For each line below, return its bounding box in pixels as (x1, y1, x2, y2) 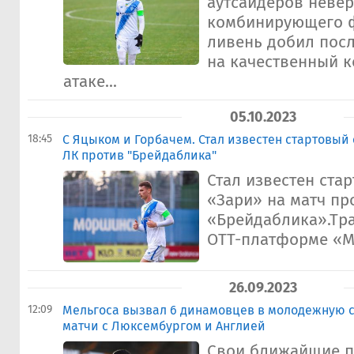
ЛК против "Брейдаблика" (62, 148, 217, 163)
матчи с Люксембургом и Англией (62, 318, 265, 333)
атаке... (63, 72, 117, 92)
